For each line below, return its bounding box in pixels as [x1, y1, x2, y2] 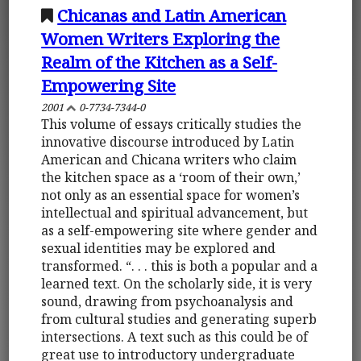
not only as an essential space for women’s [41, 185, 301, 204]
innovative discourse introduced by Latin [41, 132, 295, 151]
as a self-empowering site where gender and [41, 221, 318, 239]
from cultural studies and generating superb [41, 309, 317, 328]
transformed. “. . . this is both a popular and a [41, 256, 318, 275]
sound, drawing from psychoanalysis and [41, 292, 294, 310]
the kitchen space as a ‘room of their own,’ [41, 168, 301, 186]
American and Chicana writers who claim [41, 150, 297, 168]
